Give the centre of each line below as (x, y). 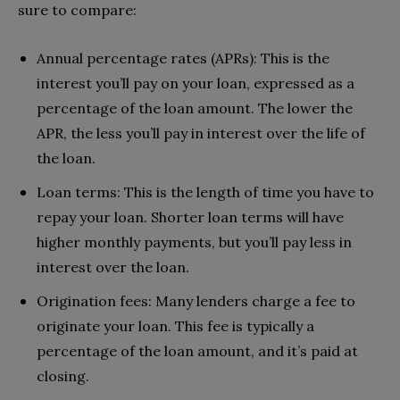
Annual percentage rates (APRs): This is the (183, 58)
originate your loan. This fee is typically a (175, 326)
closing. (63, 376)
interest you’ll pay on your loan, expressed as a (196, 83)
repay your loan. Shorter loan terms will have (190, 217)
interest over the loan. (113, 267)
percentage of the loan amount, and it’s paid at (197, 351)
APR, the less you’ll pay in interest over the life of (201, 133)
